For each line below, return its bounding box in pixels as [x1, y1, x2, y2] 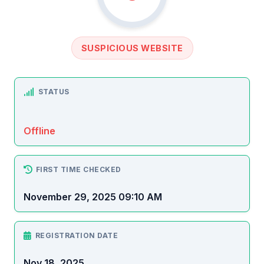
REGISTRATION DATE [35, 231, 118, 240]
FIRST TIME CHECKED [35, 165, 121, 174]
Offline [24, 125, 55, 137]
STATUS [38, 87, 70, 97]
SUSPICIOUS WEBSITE [81, 43, 183, 54]
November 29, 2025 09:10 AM [24, 191, 162, 203]
